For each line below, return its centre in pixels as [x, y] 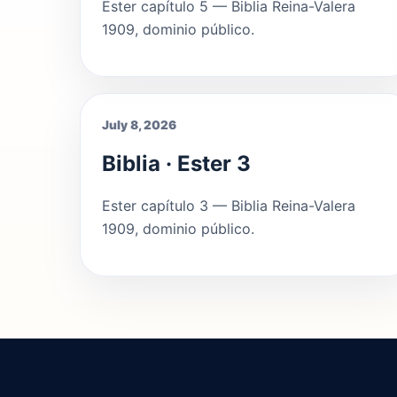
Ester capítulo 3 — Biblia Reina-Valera [229, 206]
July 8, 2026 [139, 125]
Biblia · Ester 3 [176, 164]
